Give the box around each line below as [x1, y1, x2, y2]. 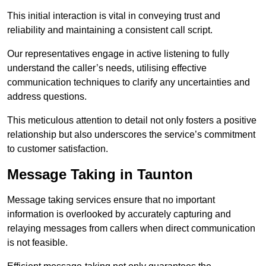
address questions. [7, 91, 87, 102]
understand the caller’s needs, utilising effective [7, 63, 207, 74]
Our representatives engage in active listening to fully [7, 49, 229, 59]
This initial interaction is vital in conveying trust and [7, 11, 220, 21]
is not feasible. [7, 237, 68, 248]
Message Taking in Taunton [7, 166, 193, 183]
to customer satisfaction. [7, 144, 108, 154]
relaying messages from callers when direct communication [7, 223, 255, 234]
